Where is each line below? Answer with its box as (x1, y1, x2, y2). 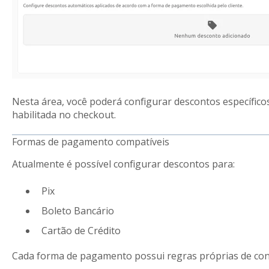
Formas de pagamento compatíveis (11, 135, 169, 149)
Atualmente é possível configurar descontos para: (11, 157, 235, 171)
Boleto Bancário (41, 204, 114, 217)
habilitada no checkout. (11, 108, 116, 122)
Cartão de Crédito (41, 224, 121, 238)
